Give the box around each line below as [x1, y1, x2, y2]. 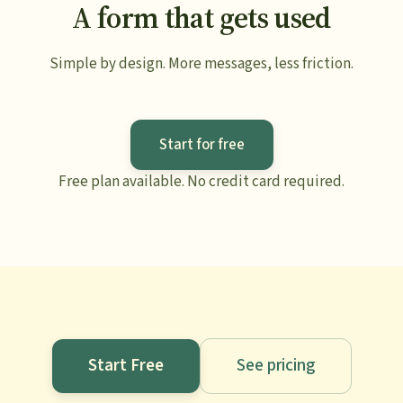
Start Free [87, 354, 164, 379]
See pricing [236, 354, 315, 379]
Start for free [158, 134, 245, 157]
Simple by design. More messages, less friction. [49, 53, 354, 76]
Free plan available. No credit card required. [58, 171, 345, 193]
